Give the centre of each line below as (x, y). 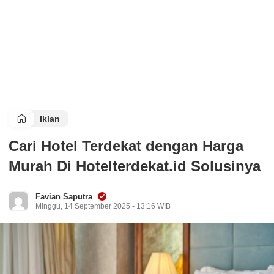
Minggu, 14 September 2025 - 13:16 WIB (103, 206)
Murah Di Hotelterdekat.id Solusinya (135, 166)
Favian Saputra (64, 197)
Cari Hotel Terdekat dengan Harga (126, 146)
